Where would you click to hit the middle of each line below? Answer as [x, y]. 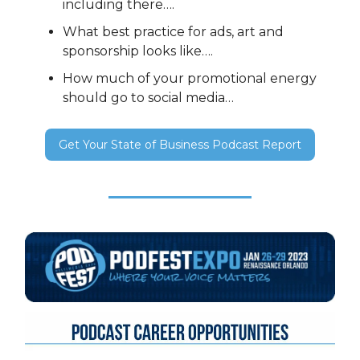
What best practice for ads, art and [173, 32]
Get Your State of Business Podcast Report [180, 145]
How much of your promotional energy [190, 79]
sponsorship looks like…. [138, 51]
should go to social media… [148, 98]
